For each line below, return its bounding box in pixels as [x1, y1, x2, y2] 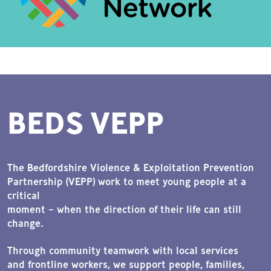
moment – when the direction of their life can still [7, 202, 241, 216]
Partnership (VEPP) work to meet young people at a [7, 174, 246, 188]
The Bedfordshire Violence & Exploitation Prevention [7, 160, 254, 174]
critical [7, 188, 40, 202]
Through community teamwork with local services [7, 243, 238, 257]
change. [7, 216, 44, 230]
